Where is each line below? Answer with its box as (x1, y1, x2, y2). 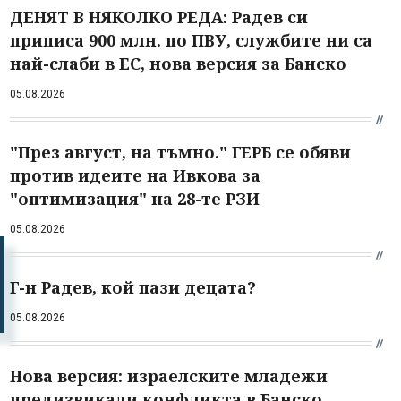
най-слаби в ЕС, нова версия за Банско (10, 52, 346, 74)
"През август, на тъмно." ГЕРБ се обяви (10, 141, 351, 163)
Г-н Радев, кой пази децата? (10, 276, 256, 298)
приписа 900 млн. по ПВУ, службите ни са (10, 29, 372, 51)
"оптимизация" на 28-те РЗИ (10, 187, 260, 209)
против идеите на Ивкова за (10, 164, 260, 186)
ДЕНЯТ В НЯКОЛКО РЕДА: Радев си (10, 5, 308, 28)
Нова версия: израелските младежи (10, 364, 328, 387)
